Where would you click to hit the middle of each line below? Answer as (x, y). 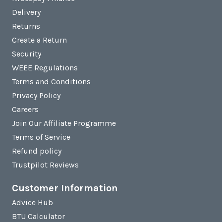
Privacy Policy (36, 95)
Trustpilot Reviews (45, 165)
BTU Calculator (38, 216)
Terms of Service (41, 137)
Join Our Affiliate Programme (64, 123)
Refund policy (37, 151)
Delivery (26, 12)
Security (27, 54)
